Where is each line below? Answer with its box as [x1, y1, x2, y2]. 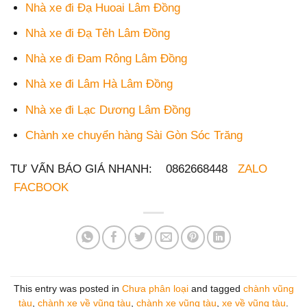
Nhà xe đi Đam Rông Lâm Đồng [25, 52, 188, 66]
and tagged [188, 284, 243, 295]
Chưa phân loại [121, 284, 188, 295]
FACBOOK [14, 180, 69, 194]
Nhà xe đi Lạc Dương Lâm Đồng [25, 103, 191, 116]
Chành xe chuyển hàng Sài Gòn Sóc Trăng [25, 128, 243, 142]
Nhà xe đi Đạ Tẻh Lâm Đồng [25, 27, 171, 40]
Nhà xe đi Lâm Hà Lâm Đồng [25, 77, 173, 91]
